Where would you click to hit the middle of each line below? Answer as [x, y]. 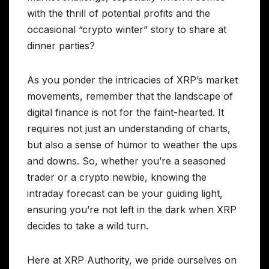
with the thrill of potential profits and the [119, 14]
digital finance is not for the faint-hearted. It [125, 113]
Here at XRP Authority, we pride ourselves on [132, 260]
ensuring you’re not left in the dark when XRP [132, 210]
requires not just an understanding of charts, [129, 129]
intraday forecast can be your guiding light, [125, 194]
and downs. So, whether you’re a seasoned [126, 161]
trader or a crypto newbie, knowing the [117, 177]
